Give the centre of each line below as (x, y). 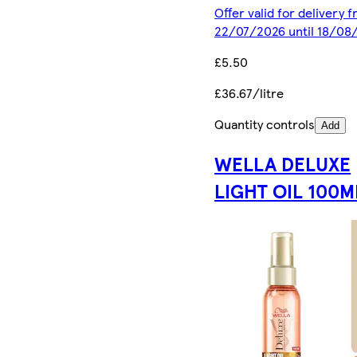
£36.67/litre (249, 93)
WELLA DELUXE (283, 164)
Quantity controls (265, 124)
